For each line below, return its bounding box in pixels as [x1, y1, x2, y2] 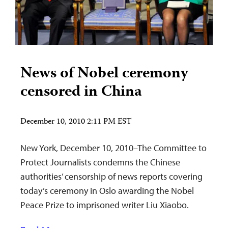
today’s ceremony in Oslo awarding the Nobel [20, 185, 194, 197]
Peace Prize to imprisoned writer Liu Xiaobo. [20, 199, 189, 211]
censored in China [20, 80, 142, 105]
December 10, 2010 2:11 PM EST [20, 116, 132, 129]
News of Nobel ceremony [20, 62, 188, 87]
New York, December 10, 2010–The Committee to [20, 142, 207, 154]
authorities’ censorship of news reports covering [20, 170, 203, 183]
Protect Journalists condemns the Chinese [20, 156, 180, 168]
